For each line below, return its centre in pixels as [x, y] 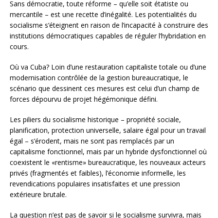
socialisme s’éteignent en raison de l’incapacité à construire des [109, 25]
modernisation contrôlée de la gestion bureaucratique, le [99, 77]
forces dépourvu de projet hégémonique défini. [84, 99]
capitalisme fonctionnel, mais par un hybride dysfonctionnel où [108, 151]
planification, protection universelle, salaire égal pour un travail [108, 130]
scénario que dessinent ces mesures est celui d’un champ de [105, 88]
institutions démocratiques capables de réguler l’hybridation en [108, 36]
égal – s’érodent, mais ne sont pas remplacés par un [92, 141]
